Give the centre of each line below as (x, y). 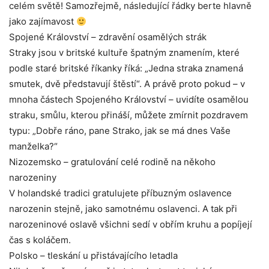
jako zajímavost (43, 22)
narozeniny (33, 178)
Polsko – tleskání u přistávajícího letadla (93, 256)
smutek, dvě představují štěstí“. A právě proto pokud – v (127, 84)
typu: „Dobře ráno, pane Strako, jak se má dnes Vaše (120, 131)
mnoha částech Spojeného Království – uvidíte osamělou (129, 100)
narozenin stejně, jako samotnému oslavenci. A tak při (123, 209)
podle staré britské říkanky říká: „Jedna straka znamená (126, 68)
